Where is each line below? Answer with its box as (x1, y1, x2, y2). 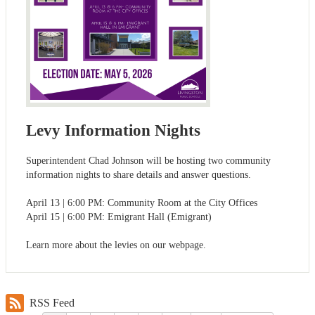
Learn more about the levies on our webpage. (26, 240, 206, 251)
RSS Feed (30, 296, 75, 309)
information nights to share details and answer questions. (26, 169, 251, 181)
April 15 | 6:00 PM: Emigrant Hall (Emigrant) (26, 212, 212, 223)
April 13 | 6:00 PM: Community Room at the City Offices (26, 198, 257, 209)
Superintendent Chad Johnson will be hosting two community (26, 155, 271, 167)
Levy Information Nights (26, 121, 200, 139)
